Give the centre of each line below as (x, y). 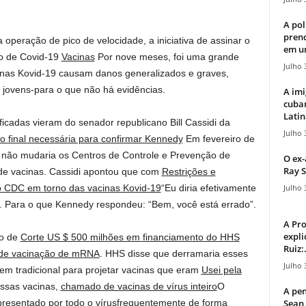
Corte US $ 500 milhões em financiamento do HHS (130, 237)
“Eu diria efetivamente (208, 188)
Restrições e (189, 171)
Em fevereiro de (219, 139)
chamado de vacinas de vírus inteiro (139, 286)
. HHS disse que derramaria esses (173, 253)
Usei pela (221, 270)
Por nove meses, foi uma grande (167, 57)
